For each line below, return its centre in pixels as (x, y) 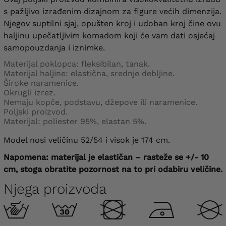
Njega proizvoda (55, 189)
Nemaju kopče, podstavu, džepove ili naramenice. (100, 102)
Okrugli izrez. (30, 92)
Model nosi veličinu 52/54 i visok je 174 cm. (87, 140)
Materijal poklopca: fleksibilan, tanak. (77, 64)
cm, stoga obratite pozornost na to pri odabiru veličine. (113, 169)
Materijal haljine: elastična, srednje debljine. (89, 73)
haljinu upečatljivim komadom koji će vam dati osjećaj (109, 35)
